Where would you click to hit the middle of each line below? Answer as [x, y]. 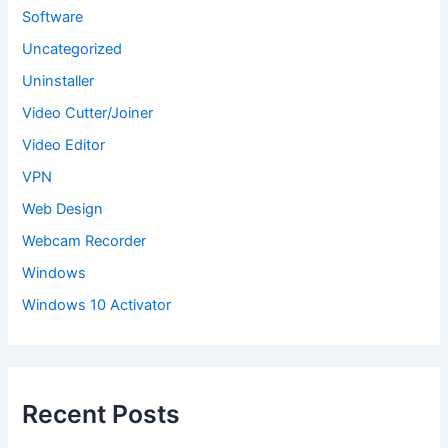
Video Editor [64, 145]
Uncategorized [72, 49]
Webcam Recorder [84, 241]
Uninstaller [58, 81]
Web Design [63, 209]
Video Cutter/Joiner [88, 113]
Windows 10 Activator [97, 304]
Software [53, 17]
